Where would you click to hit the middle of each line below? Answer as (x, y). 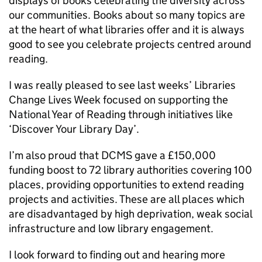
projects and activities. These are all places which (127, 199)
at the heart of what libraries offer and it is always (127, 30)
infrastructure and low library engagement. (111, 228)
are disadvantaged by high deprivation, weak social (130, 214)
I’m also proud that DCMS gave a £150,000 (112, 155)
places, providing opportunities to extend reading (126, 185)
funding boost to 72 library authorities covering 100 (130, 170)
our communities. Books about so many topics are (127, 15)
